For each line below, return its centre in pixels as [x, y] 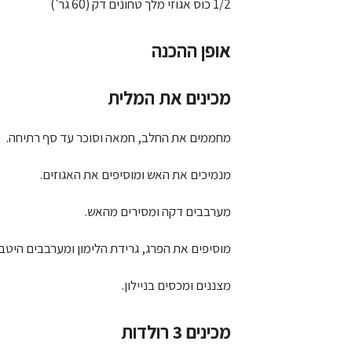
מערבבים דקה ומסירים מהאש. [158, 211]
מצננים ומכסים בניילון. [176, 285]
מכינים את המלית [169, 98]
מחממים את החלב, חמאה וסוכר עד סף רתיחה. [119, 137]
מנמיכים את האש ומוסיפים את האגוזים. [136, 174]
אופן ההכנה [191, 51]
